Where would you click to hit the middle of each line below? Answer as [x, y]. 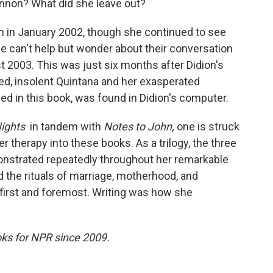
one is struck [208, 126]
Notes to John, [139, 126]
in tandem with [66, 126]
